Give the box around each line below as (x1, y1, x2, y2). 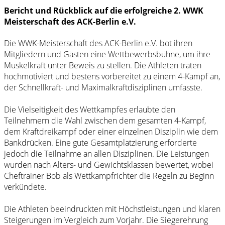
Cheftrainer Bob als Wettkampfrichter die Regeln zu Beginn (4, 170, 214, 182)
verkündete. (4, 181, 47, 193)
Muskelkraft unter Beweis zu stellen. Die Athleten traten (4, 60, 201, 71)
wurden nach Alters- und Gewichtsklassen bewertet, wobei (4, 159, 213, 171)
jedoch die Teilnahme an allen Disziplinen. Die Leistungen (4, 148, 209, 160)
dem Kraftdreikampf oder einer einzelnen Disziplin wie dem (4, 126, 218, 138)
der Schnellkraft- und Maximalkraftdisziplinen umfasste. (4, 82, 202, 93)
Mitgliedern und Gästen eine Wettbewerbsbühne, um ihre (4, 49, 210, 60)
